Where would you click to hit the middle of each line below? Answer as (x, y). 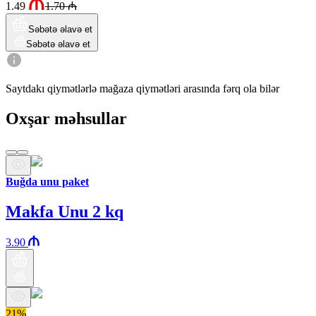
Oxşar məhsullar (66, 118)
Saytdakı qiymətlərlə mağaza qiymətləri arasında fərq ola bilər (142, 88)
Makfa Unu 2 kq (65, 211)
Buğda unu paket (47, 181)
